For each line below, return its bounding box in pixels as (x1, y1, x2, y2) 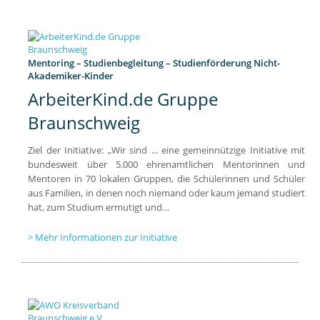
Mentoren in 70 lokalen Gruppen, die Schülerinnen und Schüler (28, 171, 306, 185)
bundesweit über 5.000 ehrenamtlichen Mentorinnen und (28, 157, 306, 171)
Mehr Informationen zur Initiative (35, 230, 178, 244)
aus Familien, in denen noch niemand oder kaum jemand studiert (28, 186, 306, 199)
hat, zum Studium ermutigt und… (28, 200, 170, 214)
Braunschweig (28, 110, 141, 134)
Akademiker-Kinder (28, 69, 114, 82)
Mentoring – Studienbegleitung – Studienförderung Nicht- (28, 56, 281, 69)
